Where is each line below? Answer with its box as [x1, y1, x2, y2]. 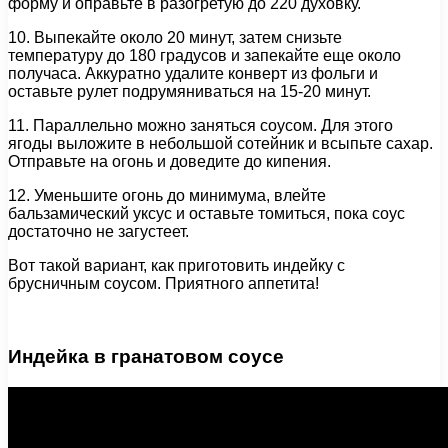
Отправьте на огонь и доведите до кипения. [8, 153, 331, 171]
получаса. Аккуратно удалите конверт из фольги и [8, 65, 378, 83]
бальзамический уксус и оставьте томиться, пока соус [8, 205, 405, 223]
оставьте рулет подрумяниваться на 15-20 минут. [8, 83, 371, 101]
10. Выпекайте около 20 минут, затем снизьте [8, 29, 342, 47]
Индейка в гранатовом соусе [8, 346, 284, 368]
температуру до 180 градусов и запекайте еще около [8, 47, 401, 65]
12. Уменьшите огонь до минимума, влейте [8, 187, 326, 205]
